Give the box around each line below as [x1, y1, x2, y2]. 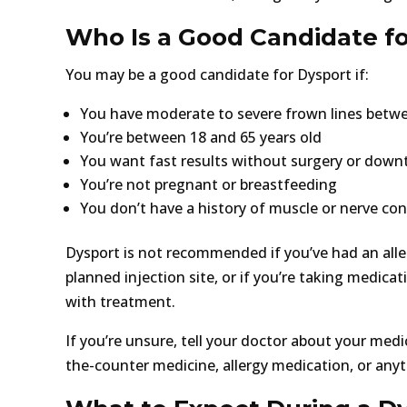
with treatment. [65, 291, 175, 312]
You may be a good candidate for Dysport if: [65, 64, 369, 84]
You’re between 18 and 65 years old [80, 126, 322, 147]
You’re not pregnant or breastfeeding [80, 174, 337, 194]
